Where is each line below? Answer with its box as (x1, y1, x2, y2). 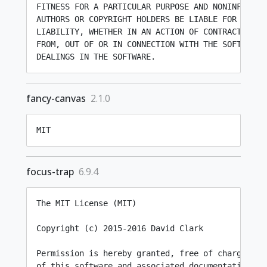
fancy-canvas (26, 92, 86, 105)
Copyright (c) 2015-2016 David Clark (36, 223, 203, 233)
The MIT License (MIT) (36, 198, 136, 208)
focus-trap (26, 165, 74, 178)
